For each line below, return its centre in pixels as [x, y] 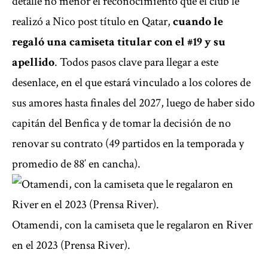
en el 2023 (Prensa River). [71, 246]
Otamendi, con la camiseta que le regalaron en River [132, 225]
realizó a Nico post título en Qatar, [92, 22]
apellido [33, 63]
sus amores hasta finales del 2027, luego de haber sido [133, 103]
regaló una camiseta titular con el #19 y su [119, 42]
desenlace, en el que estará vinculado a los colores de [131, 83]
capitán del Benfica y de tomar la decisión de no [121, 124]
